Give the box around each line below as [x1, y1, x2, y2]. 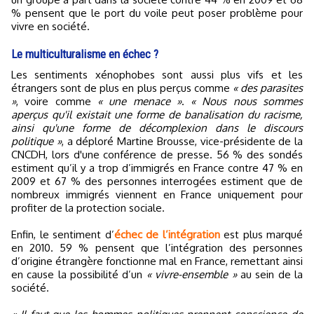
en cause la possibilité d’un [11, 268, 146, 282]
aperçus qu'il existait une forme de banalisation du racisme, [11, 108, 303, 122]
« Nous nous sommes [191, 95, 303, 109]
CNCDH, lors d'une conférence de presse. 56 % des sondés [11, 148, 303, 162]
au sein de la [236, 268, 303, 282]
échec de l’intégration [114, 228, 220, 242]
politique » [11, 135, 62, 149]
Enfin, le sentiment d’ [11, 228, 114, 242]
